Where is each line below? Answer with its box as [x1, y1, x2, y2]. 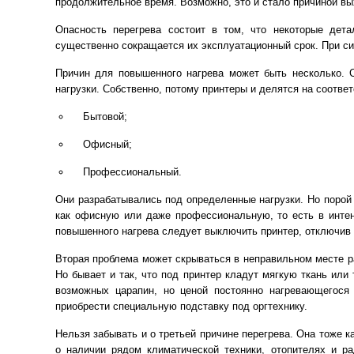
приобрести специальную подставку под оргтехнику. [55, 300, 307, 312]
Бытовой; [83, 111, 127, 122]
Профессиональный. [83, 166, 182, 178]
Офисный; [83, 138, 132, 150]
